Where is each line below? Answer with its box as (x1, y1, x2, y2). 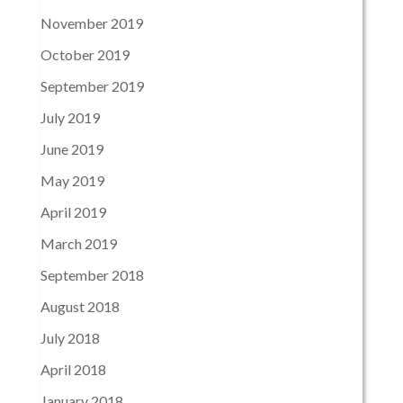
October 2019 (40, 46, 130, 64)
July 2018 (40, 329, 100, 347)
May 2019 (40, 172, 104, 190)
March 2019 (40, 235, 117, 253)
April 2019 (40, 203, 106, 221)
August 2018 (40, 298, 120, 316)
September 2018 (40, 266, 144, 284)
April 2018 (40, 361, 106, 379)
